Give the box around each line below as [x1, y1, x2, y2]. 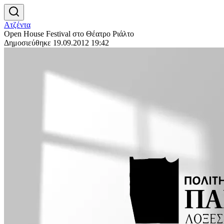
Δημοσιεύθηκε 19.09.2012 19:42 [4, 38, 109, 47]
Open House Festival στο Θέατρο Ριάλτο [4, 29, 134, 38]
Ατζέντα [4, 20, 30, 29]
